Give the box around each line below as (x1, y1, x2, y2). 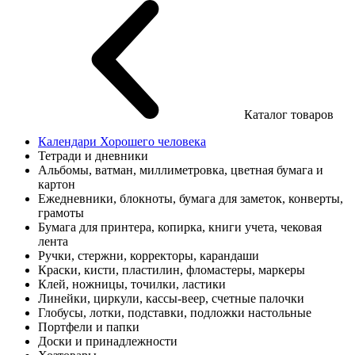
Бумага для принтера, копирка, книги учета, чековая (38, 220, 322, 234)
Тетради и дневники (38, 149, 148, 162)
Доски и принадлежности (38, 334, 177, 348)
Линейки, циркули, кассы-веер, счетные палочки (38, 292, 304, 305)
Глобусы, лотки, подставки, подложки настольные (38, 306, 311, 319)
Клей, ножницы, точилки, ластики (38, 277, 226, 291)
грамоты (38, 206, 84, 219)
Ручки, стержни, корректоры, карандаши (38, 249, 259, 262)
